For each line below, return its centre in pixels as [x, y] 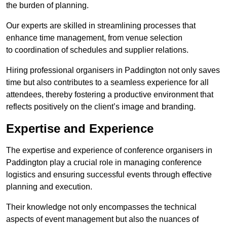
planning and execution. [49, 187]
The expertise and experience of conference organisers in [109, 150]
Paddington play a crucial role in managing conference [104, 163]
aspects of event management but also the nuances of [102, 219]
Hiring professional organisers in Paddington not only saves [113, 70]
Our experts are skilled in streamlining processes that [101, 26]
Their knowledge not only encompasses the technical [101, 207]
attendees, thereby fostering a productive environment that [110, 95]
